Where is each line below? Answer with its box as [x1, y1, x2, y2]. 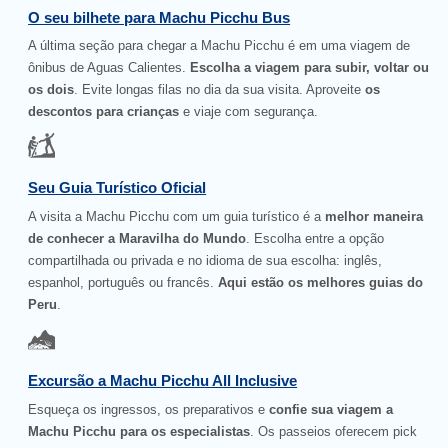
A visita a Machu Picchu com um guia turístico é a [28, 208, 326, 224]
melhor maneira [325, 208, 424, 224]
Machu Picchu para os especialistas [28, 423, 251, 439]
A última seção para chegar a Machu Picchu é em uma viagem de [28, 38, 411, 54]
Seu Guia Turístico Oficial [28, 179, 207, 197]
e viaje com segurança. [179, 104, 319, 120]
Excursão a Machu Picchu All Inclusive [28, 372, 298, 390]
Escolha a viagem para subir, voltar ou [190, 60, 430, 76]
